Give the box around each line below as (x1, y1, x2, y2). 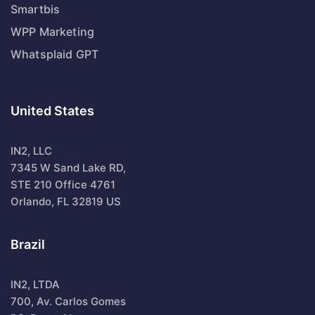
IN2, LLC (11, 143, 52, 157)
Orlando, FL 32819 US (11, 194, 121, 208)
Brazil (11, 236, 45, 252)
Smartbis (11, 1, 60, 16)
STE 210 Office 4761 (11, 177, 115, 191)
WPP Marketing (11, 24, 95, 39)
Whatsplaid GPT (11, 46, 99, 61)
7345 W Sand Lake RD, (11, 160, 126, 174)
